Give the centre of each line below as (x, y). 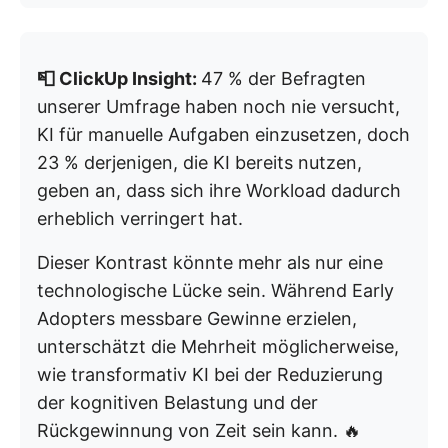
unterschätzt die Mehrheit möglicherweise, (218, 346)
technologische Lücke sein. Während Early (215, 290)
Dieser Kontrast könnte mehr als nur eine (210, 262)
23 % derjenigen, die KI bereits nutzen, (199, 162)
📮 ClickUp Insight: (119, 78)
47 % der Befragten (283, 78)
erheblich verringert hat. (140, 218)
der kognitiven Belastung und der (177, 402)
